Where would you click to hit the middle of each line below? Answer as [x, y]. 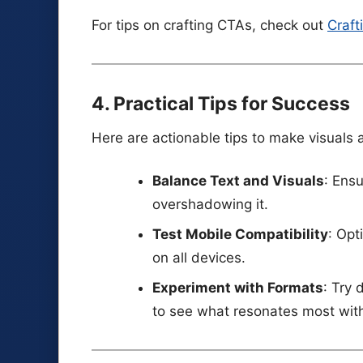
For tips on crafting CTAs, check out [209, 25]
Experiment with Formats [237, 287]
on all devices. [199, 258]
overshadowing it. [210, 205]
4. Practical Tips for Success [221, 104]
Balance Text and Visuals [238, 181]
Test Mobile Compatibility [240, 235]
